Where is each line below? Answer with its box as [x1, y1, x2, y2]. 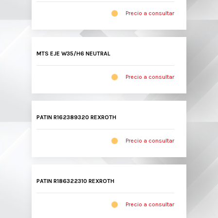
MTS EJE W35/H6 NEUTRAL [36, 50, 110, 57]
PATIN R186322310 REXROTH [36, 178, 114, 184]
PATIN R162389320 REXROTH [36, 114, 116, 121]
